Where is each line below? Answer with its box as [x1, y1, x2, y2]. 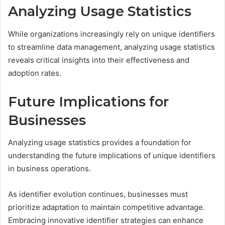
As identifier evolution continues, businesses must [8, 189, 188, 199]
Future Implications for [8, 93, 169, 110]
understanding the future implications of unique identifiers [8, 151, 215, 161]
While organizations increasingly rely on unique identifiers [8, 29, 215, 39]
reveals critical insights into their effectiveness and [8, 55, 189, 65]
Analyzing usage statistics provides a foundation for [8, 138, 191, 148]
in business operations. [8, 164, 91, 174]
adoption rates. [8, 68, 61, 78]
